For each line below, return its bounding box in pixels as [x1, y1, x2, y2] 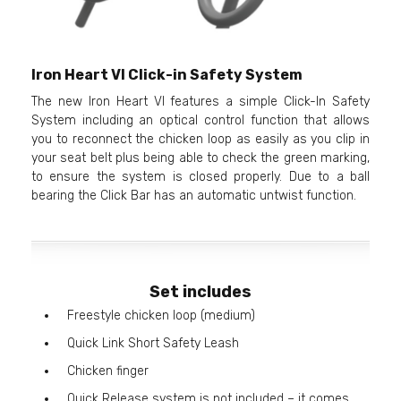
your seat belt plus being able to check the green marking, [31, 150, 370, 166]
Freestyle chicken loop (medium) [67, 308, 255, 324]
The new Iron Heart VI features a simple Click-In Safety [31, 94, 370, 110]
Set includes [149, 282, 252, 303]
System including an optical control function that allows [31, 113, 370, 129]
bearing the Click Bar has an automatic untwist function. [31, 188, 356, 204]
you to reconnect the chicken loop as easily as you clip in [31, 132, 370, 148]
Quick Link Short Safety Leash [67, 336, 239, 352]
